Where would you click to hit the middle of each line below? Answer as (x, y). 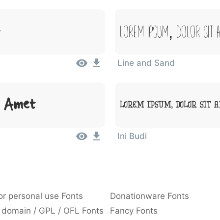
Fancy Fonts (134, 211)
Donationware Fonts (150, 196)
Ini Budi (132, 136)
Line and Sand (146, 63)
